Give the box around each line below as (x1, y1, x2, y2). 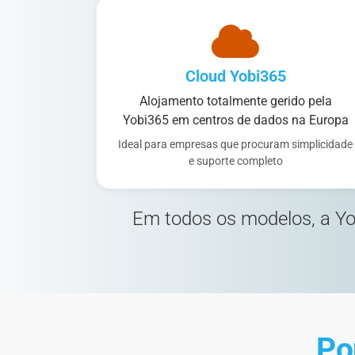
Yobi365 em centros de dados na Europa (122, 113, 349, 128)
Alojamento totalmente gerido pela (139, 94, 332, 109)
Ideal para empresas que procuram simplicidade (118, 138, 353, 151)
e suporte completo (188, 155, 283, 168)
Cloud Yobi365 (185, 67, 286, 86)
